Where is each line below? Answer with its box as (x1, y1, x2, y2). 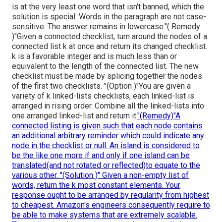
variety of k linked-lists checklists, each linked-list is (12, 91, 194, 101)
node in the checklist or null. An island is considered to (12, 141, 200, 151)
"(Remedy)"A (137, 111, 180, 121)
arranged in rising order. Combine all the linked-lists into (12, 101, 204, 111)
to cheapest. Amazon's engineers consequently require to (12, 200, 210, 210)
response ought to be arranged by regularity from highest (12, 190, 209, 200)
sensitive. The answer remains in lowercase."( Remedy (12, 22, 200, 32)
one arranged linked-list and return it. (12, 111, 137, 121)
